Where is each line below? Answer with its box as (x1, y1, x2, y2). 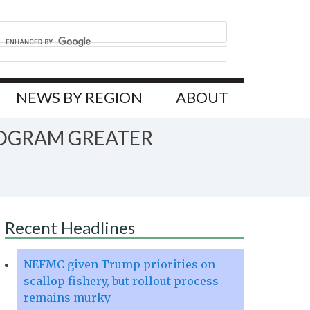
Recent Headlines (5, 217, 135, 238)
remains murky (24, 291, 111, 305)
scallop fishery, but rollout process (24, 274, 219, 289)
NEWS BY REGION (16, 88, 143, 107)
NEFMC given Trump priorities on (24, 257, 215, 272)
